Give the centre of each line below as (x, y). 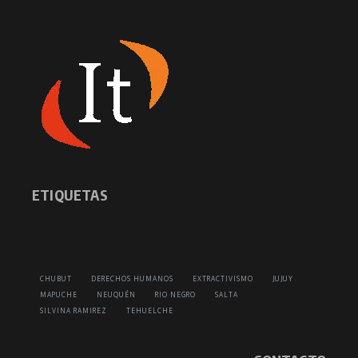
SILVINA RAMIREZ (74, 310)
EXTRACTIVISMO (223, 278)
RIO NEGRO (175, 294)
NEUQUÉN (116, 294)
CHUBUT (56, 278)
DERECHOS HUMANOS (132, 278)
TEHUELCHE (150, 310)
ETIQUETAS (70, 194)
